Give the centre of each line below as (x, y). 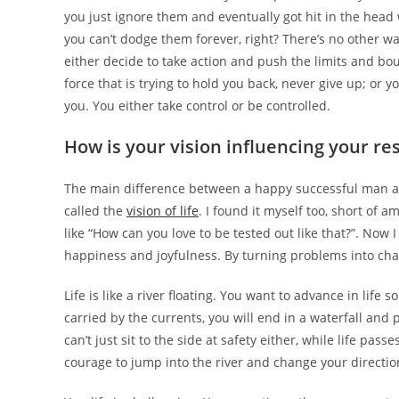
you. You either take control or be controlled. (197, 106)
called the (95, 211)
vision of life (163, 211)
